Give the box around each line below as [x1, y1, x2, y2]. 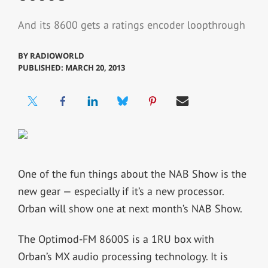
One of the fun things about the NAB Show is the [17, 166, 246, 181]
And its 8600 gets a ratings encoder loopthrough [17, 18, 245, 32]
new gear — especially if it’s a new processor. [17, 184, 224, 198]
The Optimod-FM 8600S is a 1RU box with [17, 232, 214, 246]
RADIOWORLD [29, 50, 84, 61]
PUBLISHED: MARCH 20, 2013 [17, 62, 125, 73]
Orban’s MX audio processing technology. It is [17, 249, 228, 263]
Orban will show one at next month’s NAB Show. [17, 201, 242, 215]
